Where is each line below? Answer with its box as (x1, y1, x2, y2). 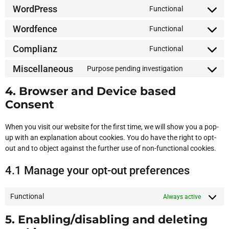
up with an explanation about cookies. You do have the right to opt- (5, 133, 216, 142)
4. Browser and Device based (5, 84, 176, 98)
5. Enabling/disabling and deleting (5, 213, 208, 226)
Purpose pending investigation (87, 64, 183, 73)
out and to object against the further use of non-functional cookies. (5, 144, 216, 152)
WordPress (13, 3, 57, 14)
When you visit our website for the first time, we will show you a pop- (5, 123, 219, 131)
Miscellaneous (13, 63, 73, 74)
